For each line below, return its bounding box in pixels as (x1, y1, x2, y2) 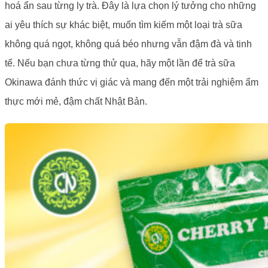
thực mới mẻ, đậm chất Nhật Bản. (5, 96, 147, 107)
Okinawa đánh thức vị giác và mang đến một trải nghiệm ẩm (5, 77, 258, 88)
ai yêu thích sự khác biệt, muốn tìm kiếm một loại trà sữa (5, 20, 242, 31)
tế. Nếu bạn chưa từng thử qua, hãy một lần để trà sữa (5, 58, 235, 69)
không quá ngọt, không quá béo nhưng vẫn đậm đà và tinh (5, 39, 252, 50)
